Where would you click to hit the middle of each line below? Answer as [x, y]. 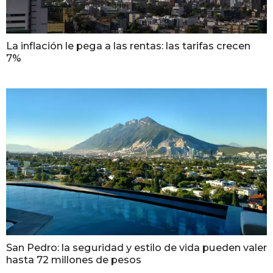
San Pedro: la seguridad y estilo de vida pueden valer [136, 248]
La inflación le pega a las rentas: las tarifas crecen [128, 46]
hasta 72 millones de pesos [74, 260]
